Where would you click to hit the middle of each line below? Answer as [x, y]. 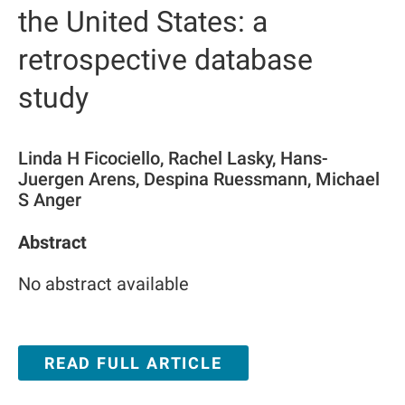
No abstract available [104, 284]
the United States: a [143, 22]
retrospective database [165, 60]
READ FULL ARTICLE [133, 363]
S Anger [50, 200]
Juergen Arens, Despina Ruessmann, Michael [199, 179]
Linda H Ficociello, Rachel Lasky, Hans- [173, 158]
